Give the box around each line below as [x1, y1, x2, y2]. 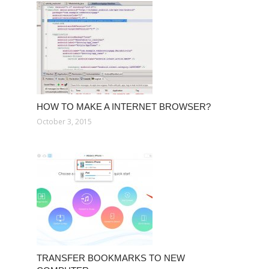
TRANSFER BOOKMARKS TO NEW [37, 253, 185, 263]
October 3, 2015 [37, 116, 92, 127]
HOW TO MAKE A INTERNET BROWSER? [37, 101, 211, 112]
